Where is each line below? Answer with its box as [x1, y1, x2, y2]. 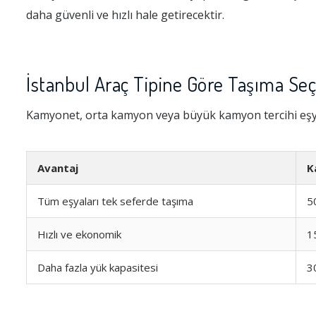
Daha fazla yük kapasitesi [37, 260, 158, 274]
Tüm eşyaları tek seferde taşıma [37, 194, 193, 208]
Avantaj [37, 161, 78, 175]
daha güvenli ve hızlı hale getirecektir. [26, 7, 224, 23]
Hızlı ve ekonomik [37, 227, 121, 241]
